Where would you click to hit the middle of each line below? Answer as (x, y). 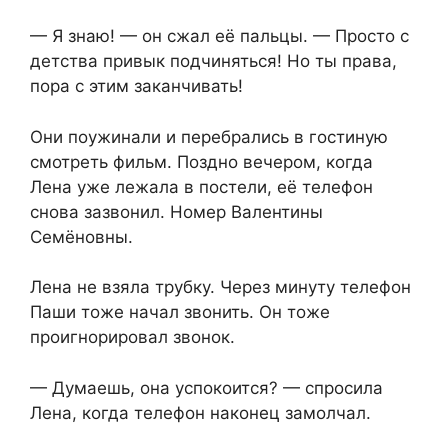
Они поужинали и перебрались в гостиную (209, 136)
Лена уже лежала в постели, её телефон (201, 186)
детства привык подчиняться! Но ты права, (213, 61)
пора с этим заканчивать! (136, 86)
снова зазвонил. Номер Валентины (176, 211)
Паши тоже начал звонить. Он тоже (180, 312)
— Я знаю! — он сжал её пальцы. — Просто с (219, 36)
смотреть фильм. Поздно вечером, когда (201, 161)
